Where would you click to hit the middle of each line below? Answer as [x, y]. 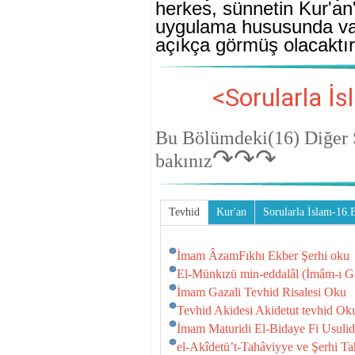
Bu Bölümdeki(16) [230, 137]
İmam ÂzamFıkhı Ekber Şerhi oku [263, 255]
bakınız [184, 160]
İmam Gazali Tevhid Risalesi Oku [262, 292]
